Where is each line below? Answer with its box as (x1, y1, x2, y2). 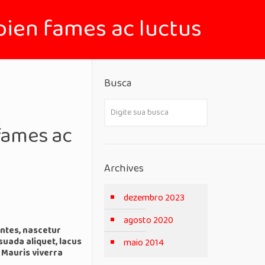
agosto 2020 (123, 212, 173, 229)
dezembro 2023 (123, 189, 185, 206)
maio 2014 (123, 234, 164, 251)
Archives (104, 159, 144, 178)
